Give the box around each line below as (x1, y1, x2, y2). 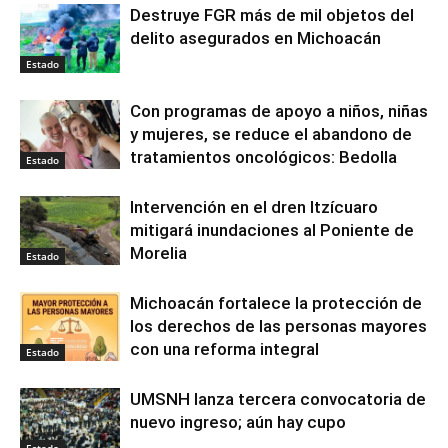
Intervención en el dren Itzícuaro (130, 197, 378, 218)
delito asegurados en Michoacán (130, 28, 381, 49)
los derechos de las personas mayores (130, 316, 427, 337)
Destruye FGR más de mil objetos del (130, 5, 414, 26)
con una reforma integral (130, 339, 319, 360)
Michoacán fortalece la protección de (130, 293, 422, 314)
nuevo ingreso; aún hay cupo (130, 412, 346, 433)
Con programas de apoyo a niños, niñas (130, 101, 428, 122)
